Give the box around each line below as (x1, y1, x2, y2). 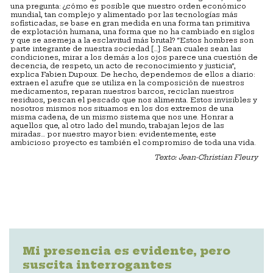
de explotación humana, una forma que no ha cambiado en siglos (10, 27, 255, 37)
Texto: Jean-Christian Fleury (154, 153, 258, 162)
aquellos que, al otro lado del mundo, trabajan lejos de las (10, 121, 224, 130)
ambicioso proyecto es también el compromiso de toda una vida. (10, 138, 256, 147)
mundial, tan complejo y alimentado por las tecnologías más (10, 10, 238, 19)
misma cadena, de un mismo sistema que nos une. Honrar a (10, 113, 233, 122)
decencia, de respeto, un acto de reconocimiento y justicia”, (10, 62, 236, 71)
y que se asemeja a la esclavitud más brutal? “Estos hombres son (10, 36, 253, 45)
